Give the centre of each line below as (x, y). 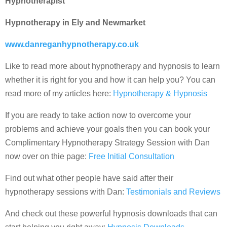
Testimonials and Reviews (173, 192)
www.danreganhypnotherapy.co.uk (72, 44)
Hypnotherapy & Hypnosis (160, 93)
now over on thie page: (47, 156)
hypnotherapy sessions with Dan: (66, 192)
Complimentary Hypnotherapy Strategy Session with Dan (107, 142)
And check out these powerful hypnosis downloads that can (111, 213)
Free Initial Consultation (131, 156)
